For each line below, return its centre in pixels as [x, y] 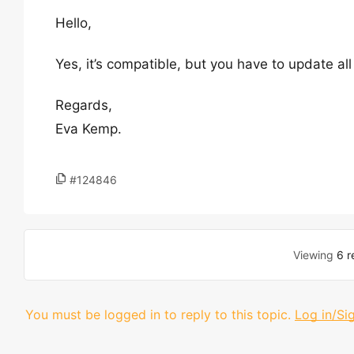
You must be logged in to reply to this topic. [158, 314]
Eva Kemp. [88, 129]
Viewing [315, 255]
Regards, [84, 105]
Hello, [73, 23]
